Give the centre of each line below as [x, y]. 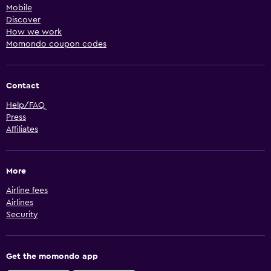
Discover [23, 20]
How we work [34, 32]
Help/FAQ [25, 106]
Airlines [20, 203]
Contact [23, 86]
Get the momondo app [52, 257]
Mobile [19, 8]
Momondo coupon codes [56, 44]
